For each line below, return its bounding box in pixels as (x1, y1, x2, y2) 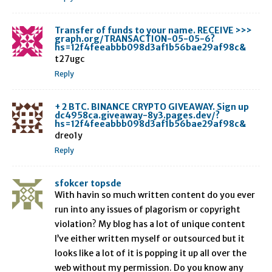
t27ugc (55, 53, 84, 65)
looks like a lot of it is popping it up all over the (55, 248, 246, 259)
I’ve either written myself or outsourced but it (55, 233, 245, 245)
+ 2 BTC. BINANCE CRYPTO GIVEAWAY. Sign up (55, 101, 249, 113)
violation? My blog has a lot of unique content (55, 219, 245, 230)
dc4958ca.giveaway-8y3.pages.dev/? (55, 110, 220, 121)
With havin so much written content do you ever (55, 189, 255, 201)
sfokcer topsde (55, 178, 121, 189)
